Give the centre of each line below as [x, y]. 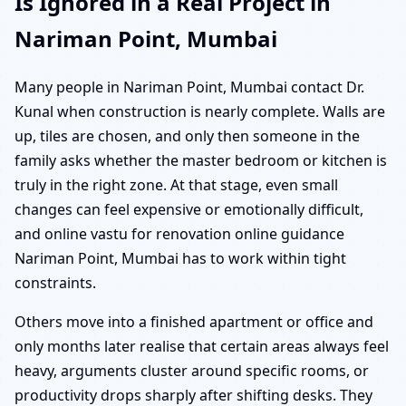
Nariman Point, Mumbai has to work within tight [180, 259]
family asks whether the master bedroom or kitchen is [201, 161]
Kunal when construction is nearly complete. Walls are [200, 112]
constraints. [55, 283]
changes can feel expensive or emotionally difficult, [189, 210]
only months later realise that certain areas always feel [202, 347]
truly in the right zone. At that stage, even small [176, 185]
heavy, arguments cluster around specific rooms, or [192, 371]
